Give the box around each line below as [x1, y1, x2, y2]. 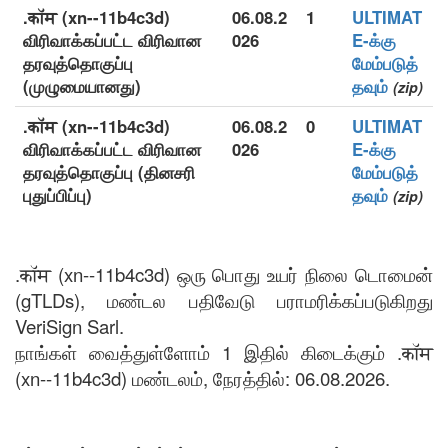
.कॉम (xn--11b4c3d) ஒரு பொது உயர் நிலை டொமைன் [15, 261, 433, 287]
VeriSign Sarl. [15, 313, 124, 339]
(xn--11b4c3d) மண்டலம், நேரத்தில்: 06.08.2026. [15, 365, 390, 391]
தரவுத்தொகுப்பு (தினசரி [23, 160, 195, 184]
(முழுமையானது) [23, 74, 141, 98]
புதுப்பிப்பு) [23, 183, 92, 207]
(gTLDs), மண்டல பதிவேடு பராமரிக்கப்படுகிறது [15, 287, 433, 313]
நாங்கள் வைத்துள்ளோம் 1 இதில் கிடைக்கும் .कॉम [15, 339, 433, 365]
